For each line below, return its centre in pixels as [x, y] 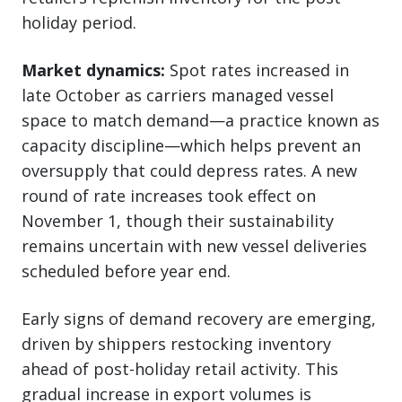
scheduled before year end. [126, 271]
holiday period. [79, 22]
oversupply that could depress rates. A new [189, 170]
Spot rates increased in [257, 70]
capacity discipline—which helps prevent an [191, 145]
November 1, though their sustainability [178, 220]
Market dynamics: [93, 70]
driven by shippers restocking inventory [176, 343]
